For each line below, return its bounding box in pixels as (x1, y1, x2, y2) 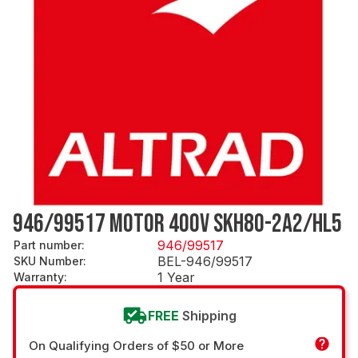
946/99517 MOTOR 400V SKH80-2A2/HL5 (13, 208, 342, 240)
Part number (14, 237, 82, 252)
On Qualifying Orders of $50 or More (29, 337, 244, 353)
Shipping (181, 307, 237, 324)
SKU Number (14, 253, 83, 268)
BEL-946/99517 (157, 253, 253, 269)
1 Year (157, 268, 195, 285)
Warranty (14, 269, 64, 284)
